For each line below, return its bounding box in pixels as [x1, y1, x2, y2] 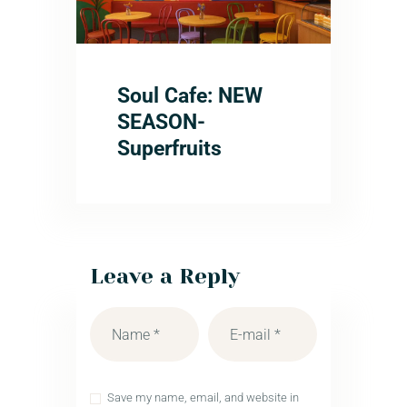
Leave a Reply [89, 263, 240, 289]
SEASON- [117, 110, 206, 135]
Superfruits [117, 136, 223, 162]
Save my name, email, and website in [106, 391, 299, 405]
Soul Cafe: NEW [117, 84, 263, 109]
